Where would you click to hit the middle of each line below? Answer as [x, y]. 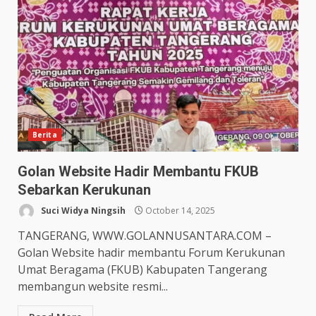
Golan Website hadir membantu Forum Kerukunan [151, 253]
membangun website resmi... [93, 286]
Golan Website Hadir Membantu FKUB [138, 171]
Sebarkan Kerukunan [84, 190]
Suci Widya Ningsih [82, 210]
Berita [45, 135]
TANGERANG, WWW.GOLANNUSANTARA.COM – [145, 236]
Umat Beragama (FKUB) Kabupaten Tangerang [142, 269]
